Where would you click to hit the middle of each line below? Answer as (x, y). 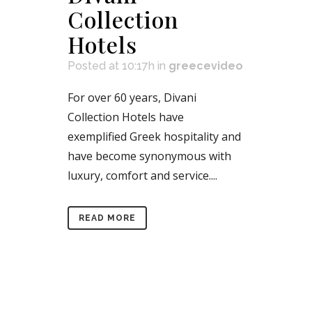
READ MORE (107, 218)
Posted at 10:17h (111, 65)
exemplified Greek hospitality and (154, 136)
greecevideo (206, 65)
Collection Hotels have (126, 117)
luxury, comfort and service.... (142, 175)
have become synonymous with (149, 156)
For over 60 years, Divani (132, 97)
